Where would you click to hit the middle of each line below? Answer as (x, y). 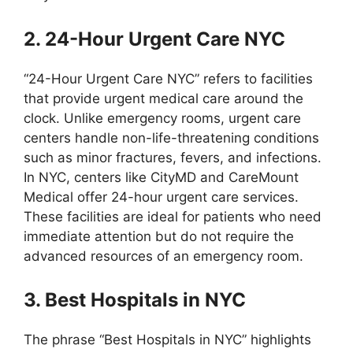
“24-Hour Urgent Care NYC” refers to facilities (168, 78)
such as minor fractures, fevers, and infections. (173, 157)
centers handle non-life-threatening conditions (171, 137)
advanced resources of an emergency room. (163, 256)
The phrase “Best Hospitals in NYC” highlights (167, 340)
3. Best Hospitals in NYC (135, 300)
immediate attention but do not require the (159, 236)
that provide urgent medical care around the (163, 98)
